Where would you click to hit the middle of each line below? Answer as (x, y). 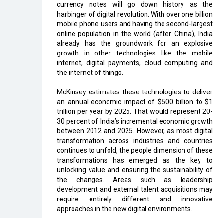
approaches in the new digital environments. (125, 209)
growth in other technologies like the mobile (135, 53)
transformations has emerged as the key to (135, 160)
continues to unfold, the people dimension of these (135, 151)
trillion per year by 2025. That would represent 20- (135, 112)
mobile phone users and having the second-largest (135, 24)
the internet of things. (90, 73)
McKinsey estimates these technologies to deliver (135, 92)
